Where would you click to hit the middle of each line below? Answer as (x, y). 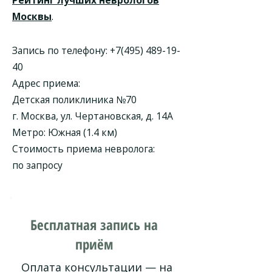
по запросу (37, 165)
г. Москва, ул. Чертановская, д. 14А (93, 116)
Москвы (32, 16)
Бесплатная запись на (94, 225)
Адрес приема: (46, 83)
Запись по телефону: (61, 50)
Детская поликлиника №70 (74, 100)
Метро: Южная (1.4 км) (65, 132)
